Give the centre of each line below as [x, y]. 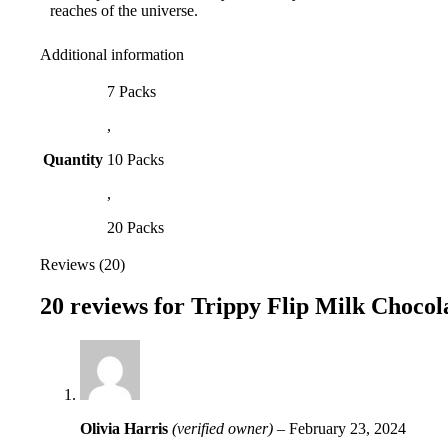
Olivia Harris [126, 429]
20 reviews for [115, 306]
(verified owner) [222, 429]
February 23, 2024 [347, 429]
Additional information [112, 54]
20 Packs [135, 227]
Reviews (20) [82, 264]
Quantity [73, 159]
